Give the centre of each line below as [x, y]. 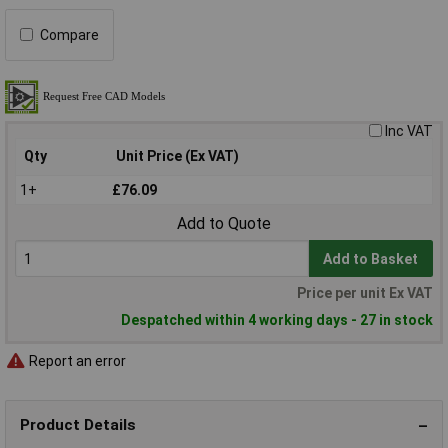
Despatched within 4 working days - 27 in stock [277, 320]
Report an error [76, 361]
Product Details [78, 425]
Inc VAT [409, 130]
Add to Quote [224, 224]
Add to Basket [371, 258]
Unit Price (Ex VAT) [177, 155]
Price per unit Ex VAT [365, 293]
